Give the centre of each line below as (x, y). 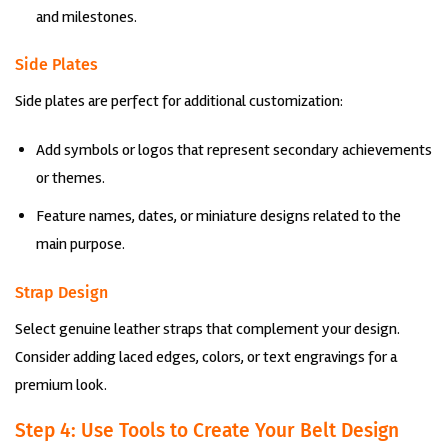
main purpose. (80, 243)
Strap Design (61, 292)
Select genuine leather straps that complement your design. (207, 328)
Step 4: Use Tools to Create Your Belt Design (207, 431)
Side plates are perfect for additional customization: (179, 101)
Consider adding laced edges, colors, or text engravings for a (206, 356)
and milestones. (86, 16)
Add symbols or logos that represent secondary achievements (233, 150)
